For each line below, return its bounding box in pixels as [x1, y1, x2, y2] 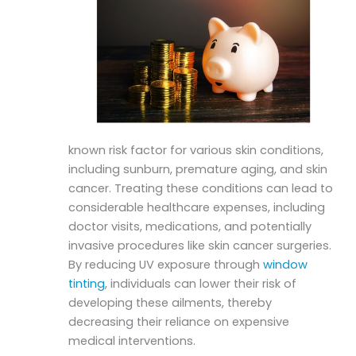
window [263, 256, 308, 273]
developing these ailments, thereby [68, 294, 273, 311]
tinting [68, 275, 106, 292]
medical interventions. [68, 332, 196, 349]
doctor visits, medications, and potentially [68, 218, 312, 234]
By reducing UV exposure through [68, 256, 264, 273]
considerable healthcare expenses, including [68, 199, 326, 215]
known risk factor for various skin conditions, [68, 141, 324, 158]
